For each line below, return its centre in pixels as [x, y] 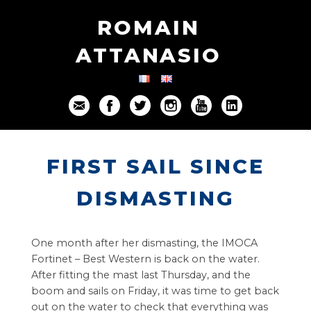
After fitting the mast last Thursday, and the [141, 275]
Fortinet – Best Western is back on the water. [145, 259]
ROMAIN [149, 27]
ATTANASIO [149, 55]
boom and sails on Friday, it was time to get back [155, 291]
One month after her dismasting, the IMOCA [144, 243]
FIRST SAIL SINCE [155, 166]
